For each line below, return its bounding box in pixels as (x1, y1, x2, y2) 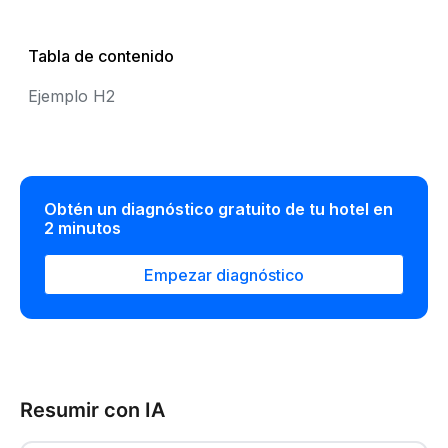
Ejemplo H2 (28, 86, 115, 106)
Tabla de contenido (28, 46, 174, 66)
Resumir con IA (20, 398, 165, 423)
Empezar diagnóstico (144, 264, 304, 285)
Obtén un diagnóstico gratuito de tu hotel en (44, 199, 393, 219)
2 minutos (44, 218, 121, 238)
